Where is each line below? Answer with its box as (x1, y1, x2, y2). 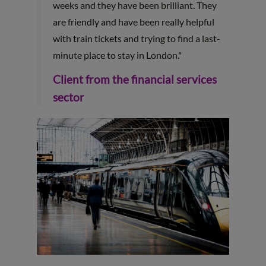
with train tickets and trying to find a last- (52, 32, 220, 44)
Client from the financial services (52, 72, 217, 86)
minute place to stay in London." (52, 49, 182, 61)
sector (52, 90, 84, 104)
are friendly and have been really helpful (52, 15, 214, 27)
